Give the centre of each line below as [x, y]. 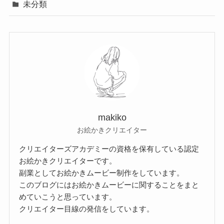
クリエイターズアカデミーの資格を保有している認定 [109, 149]
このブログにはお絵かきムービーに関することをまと [109, 185]
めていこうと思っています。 [68, 197]
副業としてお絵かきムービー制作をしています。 [102, 173]
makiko [112, 117]
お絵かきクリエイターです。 [68, 161]
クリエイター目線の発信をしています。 [87, 209]
